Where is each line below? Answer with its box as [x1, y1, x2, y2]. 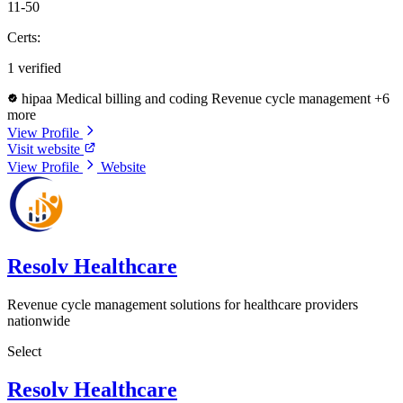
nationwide [7, 313, 70, 329]
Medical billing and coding [56, 91, 211, 107]
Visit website [7, 141, 84, 157]
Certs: [7, 30, 40, 46]
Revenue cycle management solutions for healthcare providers [7, 297, 358, 313]
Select [7, 344, 41, 360]
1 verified [7, 60, 61, 76]
